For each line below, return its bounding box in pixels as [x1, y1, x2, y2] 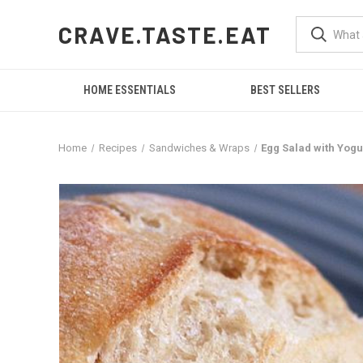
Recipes [98, 142, 137, 154]
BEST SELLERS [250, 83, 321, 96]
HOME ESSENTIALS [83, 83, 177, 96]
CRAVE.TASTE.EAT [58, 20, 272, 49]
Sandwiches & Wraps [148, 142, 250, 154]
